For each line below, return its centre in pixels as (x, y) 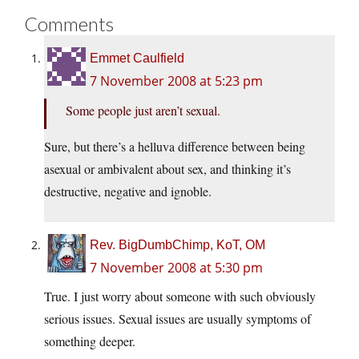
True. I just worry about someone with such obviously (180, 296)
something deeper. (90, 341)
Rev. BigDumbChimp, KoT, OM (177, 245)
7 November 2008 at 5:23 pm (176, 81)
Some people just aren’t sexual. (143, 111)
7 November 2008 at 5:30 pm (176, 268)
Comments (69, 24)
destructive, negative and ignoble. (128, 192)
